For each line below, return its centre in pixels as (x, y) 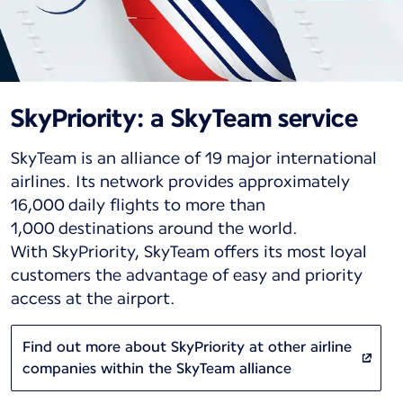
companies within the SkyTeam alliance (157, 368)
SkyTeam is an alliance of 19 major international (194, 157)
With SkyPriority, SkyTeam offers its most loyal (189, 251)
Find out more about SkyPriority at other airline (187, 346)
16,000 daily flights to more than (138, 204)
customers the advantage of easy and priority (187, 274)
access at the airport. (93, 298)
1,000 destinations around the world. (154, 228)
